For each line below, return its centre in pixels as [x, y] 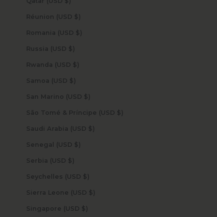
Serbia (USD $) [71, 160]
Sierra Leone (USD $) [92, 192]
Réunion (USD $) [77, 16]
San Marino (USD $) [87, 96]
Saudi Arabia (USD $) [91, 128]
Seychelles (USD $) [86, 176]
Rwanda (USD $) [76, 64]
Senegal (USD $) [77, 144]
